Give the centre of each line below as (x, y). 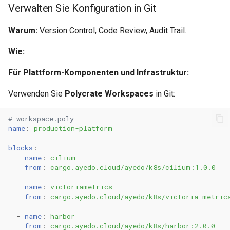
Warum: (23, 31)
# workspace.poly (41, 118)
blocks (21, 148)
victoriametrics (81, 187)
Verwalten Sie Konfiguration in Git (82, 8)
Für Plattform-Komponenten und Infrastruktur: (99, 73)
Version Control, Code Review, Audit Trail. (112, 31)
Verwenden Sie (36, 94)
